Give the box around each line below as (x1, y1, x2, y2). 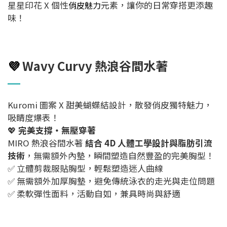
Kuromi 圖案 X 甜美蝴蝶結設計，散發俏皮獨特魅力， (8, 99, 212, 111)
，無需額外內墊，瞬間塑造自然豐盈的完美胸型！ (25, 149, 214, 162)
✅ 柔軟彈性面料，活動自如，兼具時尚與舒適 (8, 187, 180, 200)
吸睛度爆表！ (8, 111, 59, 124)
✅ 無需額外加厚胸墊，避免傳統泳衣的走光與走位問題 (8, 175, 215, 187)
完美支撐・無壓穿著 (18, 124, 96, 136)
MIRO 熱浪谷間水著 (8, 137, 85, 149)
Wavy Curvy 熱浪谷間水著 (22, 57, 168, 74)
